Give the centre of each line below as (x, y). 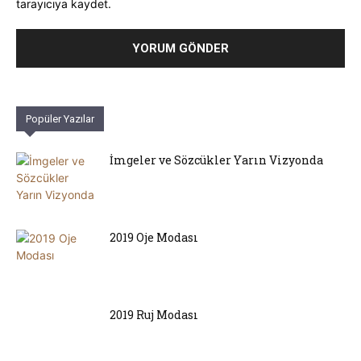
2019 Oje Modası (154, 238)
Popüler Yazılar (60, 119)
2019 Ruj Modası (154, 315)
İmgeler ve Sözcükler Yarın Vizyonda (216, 160)
